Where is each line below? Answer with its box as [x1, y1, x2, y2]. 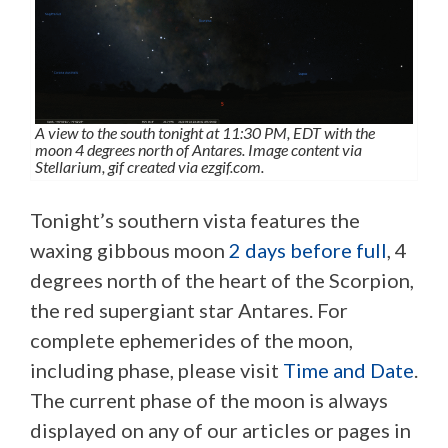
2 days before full [229, 237, 387, 262]
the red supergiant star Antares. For [30, 297, 348, 322]
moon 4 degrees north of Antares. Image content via [35, 139, 362, 159]
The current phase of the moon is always [30, 387, 388, 412]
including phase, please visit [30, 357, 283, 382]
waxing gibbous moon [30, 237, 229, 262]
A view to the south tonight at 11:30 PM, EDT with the [35, 122, 375, 142]
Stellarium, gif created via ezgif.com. [35, 156, 264, 176]
